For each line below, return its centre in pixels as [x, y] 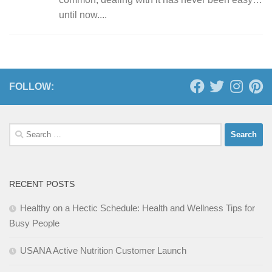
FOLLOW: [32, 86]
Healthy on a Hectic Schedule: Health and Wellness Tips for [138, 208]
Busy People [34, 223]
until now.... [83, 15]
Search [23, 129]
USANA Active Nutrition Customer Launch [103, 250]
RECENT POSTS [42, 184]
